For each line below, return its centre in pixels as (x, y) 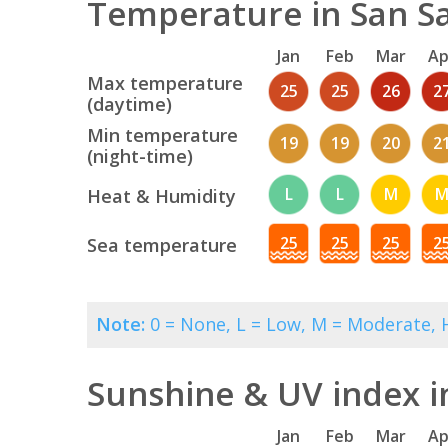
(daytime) (129, 104)
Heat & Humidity (161, 196)
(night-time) (140, 156)
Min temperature (162, 135)
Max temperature (165, 83)
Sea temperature (162, 245)
